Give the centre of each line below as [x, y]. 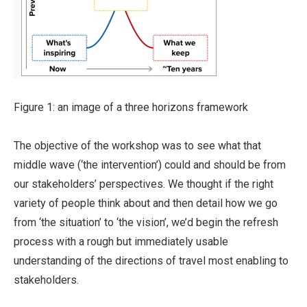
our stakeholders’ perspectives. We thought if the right [144, 184]
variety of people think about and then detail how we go [146, 203]
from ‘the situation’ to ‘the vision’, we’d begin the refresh [146, 222]
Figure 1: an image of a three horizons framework [131, 107]
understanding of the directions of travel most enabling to [151, 261]
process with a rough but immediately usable [121, 242]
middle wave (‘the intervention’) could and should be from [150, 165]
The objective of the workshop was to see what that [137, 146]
